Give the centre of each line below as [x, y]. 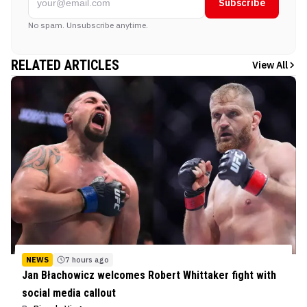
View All [270, 65]
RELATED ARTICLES [65, 65]
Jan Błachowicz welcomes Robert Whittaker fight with [149, 275]
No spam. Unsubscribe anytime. [88, 25]
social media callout [69, 293]
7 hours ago [87, 259]
